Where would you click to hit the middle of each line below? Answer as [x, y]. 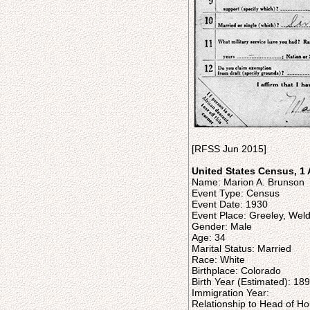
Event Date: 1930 [230, 204]
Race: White [218, 259]
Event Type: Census [236, 193]
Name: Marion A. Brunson [248, 182]
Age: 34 [209, 237]
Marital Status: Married [241, 248]
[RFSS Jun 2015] [229, 149]
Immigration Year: [230, 293]
